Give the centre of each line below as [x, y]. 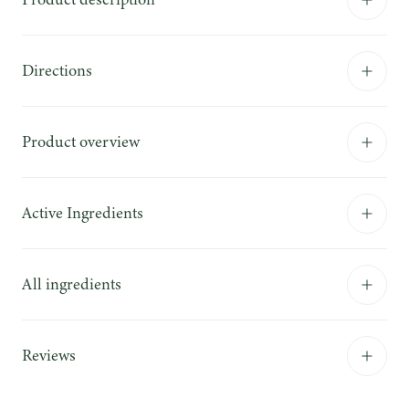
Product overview [81, 142]
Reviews [49, 355]
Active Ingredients [83, 213]
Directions [57, 70]
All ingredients [72, 284]
